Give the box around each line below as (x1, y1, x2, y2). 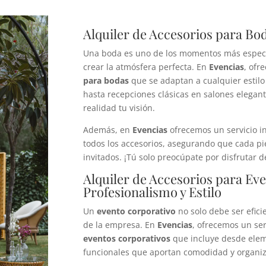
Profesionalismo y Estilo (83, 182, 222, 201)
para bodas (83, 74, 129, 86)
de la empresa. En (83, 218, 158, 230)
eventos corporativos (83, 232, 171, 244)
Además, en (83, 123, 133, 135)
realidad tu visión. (83, 102, 156, 113)
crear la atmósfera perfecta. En (83, 61, 210, 72)
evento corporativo (97, 205, 176, 217)
